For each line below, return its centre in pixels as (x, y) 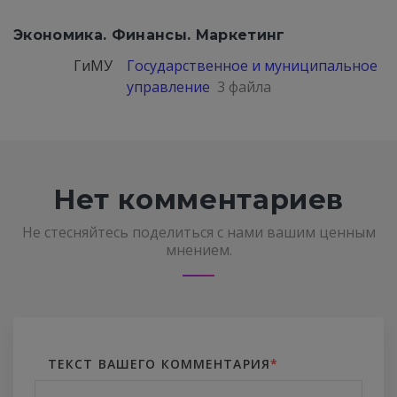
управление (168, 87)
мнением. (198, 250)
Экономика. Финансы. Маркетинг (149, 35)
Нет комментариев (198, 199)
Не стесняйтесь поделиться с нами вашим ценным (198, 232)
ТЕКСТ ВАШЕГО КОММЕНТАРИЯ (159, 364)
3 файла (244, 87)
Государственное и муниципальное (252, 66)
